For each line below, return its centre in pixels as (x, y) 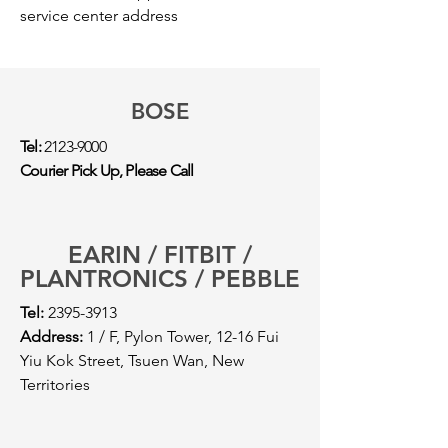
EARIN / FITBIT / (160, 254)
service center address (101, 15)
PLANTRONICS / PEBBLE (160, 278)
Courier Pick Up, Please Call (107, 170)
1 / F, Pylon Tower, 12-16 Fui (181, 336)
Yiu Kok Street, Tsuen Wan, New (132, 360)
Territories (55, 384)
